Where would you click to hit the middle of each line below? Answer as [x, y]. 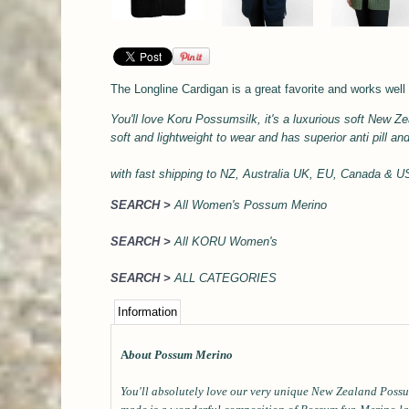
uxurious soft [330, 120]
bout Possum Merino [182, 355]
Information [147, 312]
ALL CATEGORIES [225, 278]
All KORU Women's [226, 241]
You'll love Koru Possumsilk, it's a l [203, 120]
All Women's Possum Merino [252, 204]
